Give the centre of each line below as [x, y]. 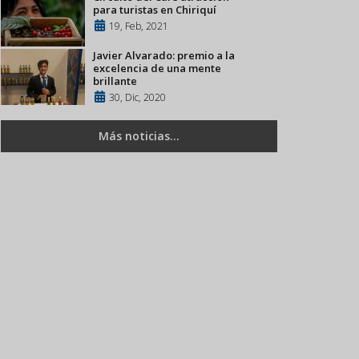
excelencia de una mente [157, 68]
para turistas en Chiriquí [155, 10]
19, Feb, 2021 [139, 26]
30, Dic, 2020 [137, 97]
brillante [115, 81]
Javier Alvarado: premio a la [164, 55]
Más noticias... [139, 136]
